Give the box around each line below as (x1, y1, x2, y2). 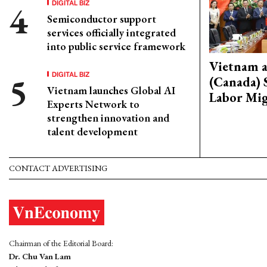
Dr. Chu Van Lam (9, 251, 71, 262)
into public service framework (47, 39, 185, 53)
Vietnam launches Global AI (47, 83, 175, 97)
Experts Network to (47, 97, 139, 111)
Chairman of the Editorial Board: (9, 238, 113, 249)
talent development (47, 125, 138, 138)
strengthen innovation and (47, 111, 169, 125)
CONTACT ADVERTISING (9, 163, 107, 173)
